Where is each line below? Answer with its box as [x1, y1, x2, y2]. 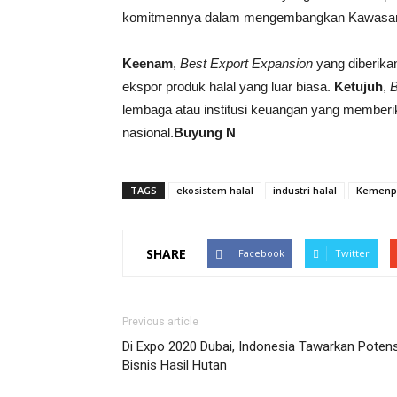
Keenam [122, 56, 173, 71]
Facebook [238, 246, 284, 260]
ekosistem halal [176, 183, 253, 197]
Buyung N [174, 125, 236, 140]
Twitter [335, 246, 370, 260]
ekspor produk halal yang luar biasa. [122, 79, 334, 94]
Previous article [122, 315, 198, 328]
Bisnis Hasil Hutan [122, 357, 227, 373]
